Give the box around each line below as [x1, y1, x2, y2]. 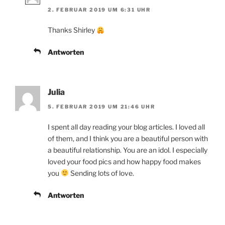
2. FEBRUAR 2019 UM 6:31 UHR [48, 7, 151, 13]
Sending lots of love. [68, 168, 134, 177]
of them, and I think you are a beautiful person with [48, 134, 208, 143]
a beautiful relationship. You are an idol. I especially [48, 145, 207, 154]
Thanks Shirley [48, 26, 96, 35]
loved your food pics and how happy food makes [48, 157, 201, 166]
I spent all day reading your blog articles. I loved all [48, 122, 205, 131]
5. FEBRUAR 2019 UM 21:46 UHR [48, 103, 155, 109]
